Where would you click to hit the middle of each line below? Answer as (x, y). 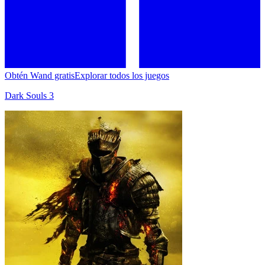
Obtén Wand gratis (40, 75)
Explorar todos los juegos (122, 75)
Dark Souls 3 (29, 95)
